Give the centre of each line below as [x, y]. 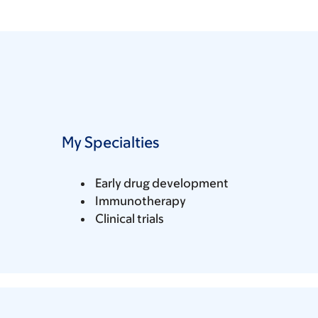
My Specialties [110, 142]
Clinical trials [130, 218]
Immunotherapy [141, 201]
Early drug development [162, 183]
